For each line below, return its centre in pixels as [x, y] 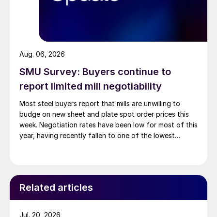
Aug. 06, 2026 [42, 54]
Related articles [56, 187]
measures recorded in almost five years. [83, 146]
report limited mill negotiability [91, 86]
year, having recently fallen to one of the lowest [97, 135]
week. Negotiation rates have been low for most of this [108, 124]
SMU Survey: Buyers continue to [95, 71]
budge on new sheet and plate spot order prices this [104, 114]
